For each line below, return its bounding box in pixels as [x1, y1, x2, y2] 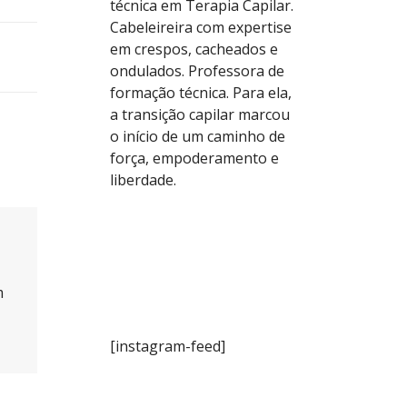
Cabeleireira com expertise [110, 17, 292, 38]
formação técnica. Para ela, [110, 83, 292, 104]
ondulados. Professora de [110, 61, 284, 82]
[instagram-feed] [110, 336, 225, 357]
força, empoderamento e [110, 148, 279, 169]
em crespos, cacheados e [110, 39, 278, 60]
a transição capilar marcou [110, 104, 290, 125]
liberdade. [110, 170, 176, 191]
